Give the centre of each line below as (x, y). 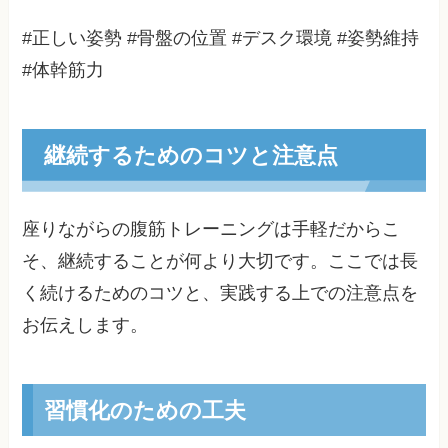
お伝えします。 (85, 325)
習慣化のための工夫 (144, 409)
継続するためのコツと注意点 (190, 155)
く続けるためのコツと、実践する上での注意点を (220, 293)
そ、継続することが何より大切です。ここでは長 (220, 261)
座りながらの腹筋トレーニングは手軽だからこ (211, 229)
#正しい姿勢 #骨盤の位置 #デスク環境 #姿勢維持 (221, 38)
